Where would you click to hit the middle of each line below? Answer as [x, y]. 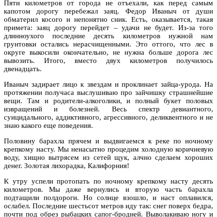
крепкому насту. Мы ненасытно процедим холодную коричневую [108, 149]
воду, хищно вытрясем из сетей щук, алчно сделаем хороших [108, 157]
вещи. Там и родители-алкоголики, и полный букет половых [108, 101]
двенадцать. [23, 69]
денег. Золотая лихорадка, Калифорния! [67, 165]
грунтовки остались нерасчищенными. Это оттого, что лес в [108, 44]
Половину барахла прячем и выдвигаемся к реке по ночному [108, 141]
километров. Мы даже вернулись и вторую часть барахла [108, 189]
